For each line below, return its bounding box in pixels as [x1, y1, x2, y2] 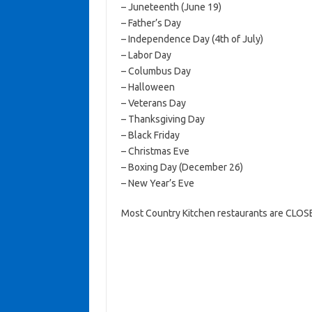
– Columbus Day [120, 65, 191, 77]
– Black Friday [120, 130, 180, 141]
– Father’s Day [120, 17, 181, 29]
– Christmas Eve [120, 146, 189, 157]
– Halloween [120, 81, 175, 93]
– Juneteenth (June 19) [120, 1, 221, 13]
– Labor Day [120, 49, 171, 61]
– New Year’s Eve [120, 178, 194, 189]
